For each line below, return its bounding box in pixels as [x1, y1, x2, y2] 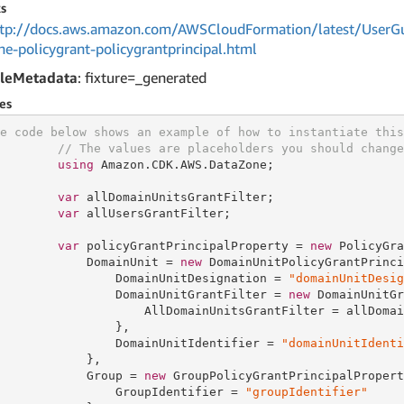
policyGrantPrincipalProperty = [78, 238, 310, 252]
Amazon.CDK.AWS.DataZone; [93, 157, 274, 171]
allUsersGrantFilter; [78, 206, 231, 220]
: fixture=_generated [78, 69, 207, 87]
